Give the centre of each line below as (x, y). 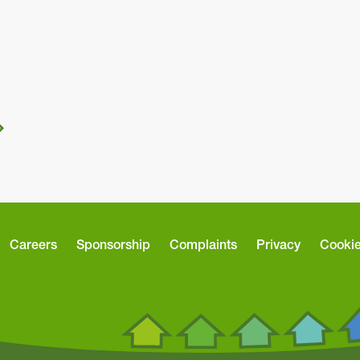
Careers (33, 244)
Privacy (278, 244)
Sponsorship (113, 244)
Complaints (203, 244)
